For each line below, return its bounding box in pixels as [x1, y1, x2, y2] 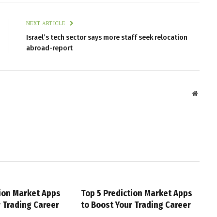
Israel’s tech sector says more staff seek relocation [26, 32, 187, 42]
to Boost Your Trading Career [80, 199, 191, 210]
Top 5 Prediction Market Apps [80, 187, 192, 199]
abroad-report [26, 43, 73, 52]
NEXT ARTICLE [26, 19, 67, 27]
